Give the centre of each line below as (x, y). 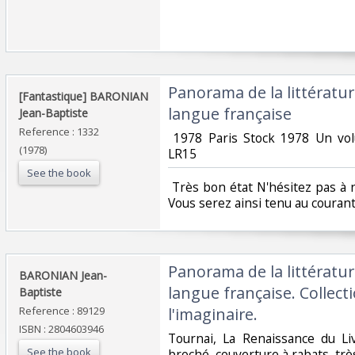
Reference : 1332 (59, 131)
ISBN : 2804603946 (61, 328)
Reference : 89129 (62, 310)
